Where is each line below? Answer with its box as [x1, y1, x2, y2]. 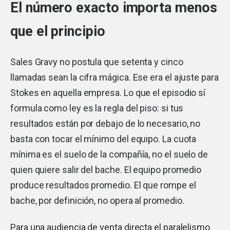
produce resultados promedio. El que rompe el [10, 179, 196, 190]
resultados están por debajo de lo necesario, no [10, 118, 201, 129]
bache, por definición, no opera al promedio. [10, 195, 184, 206]
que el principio [10, 23, 105, 40]
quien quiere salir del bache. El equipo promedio [10, 164, 202, 175]
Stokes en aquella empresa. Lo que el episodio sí [10, 87, 206, 98]
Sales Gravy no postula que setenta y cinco [10, 56, 183, 67]
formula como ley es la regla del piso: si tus [10, 102, 184, 113]
